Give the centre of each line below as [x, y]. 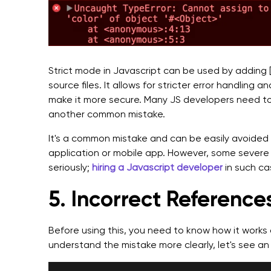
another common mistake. [107, 114]
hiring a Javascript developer [158, 167]
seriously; [70, 167]
